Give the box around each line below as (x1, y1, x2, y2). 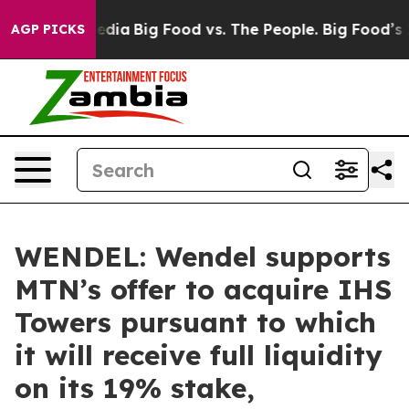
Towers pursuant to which (15, 305, 376, 340)
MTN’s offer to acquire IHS (15, 272, 392, 307)
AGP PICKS (11, 21, 85, 37)
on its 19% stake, (15, 371, 255, 405)
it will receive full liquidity (15, 338, 383, 372)
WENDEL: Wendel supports (15, 239, 391, 274)
